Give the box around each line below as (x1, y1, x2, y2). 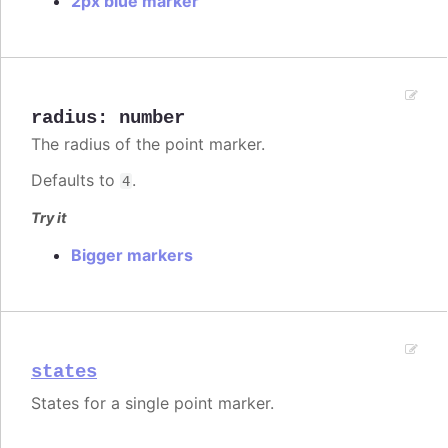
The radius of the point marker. (31, 133, 265, 154)
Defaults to (31, 169, 120, 190)
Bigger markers (71, 244, 193, 265)
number (119, 106, 185, 129)
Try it (31, 208, 67, 226)
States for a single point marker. (31, 392, 274, 413)
